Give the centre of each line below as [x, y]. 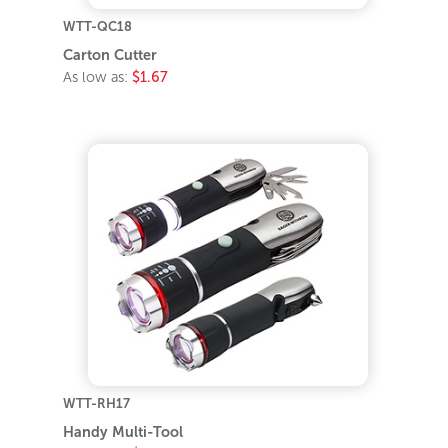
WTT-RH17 [97, 404]
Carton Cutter [110, 54]
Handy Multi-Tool [123, 432]
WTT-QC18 [98, 26]
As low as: [98, 76]
